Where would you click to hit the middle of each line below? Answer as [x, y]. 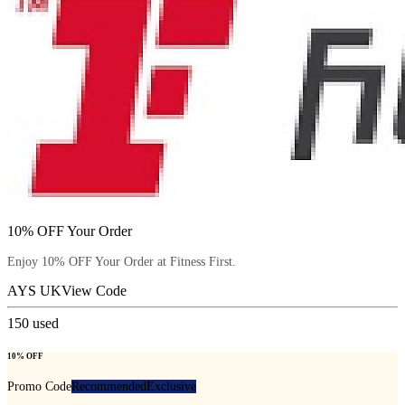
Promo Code [39, 386]
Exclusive [171, 386]
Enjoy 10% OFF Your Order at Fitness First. [122, 262]
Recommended [109, 386]
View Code [94, 291]
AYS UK [34, 291]
